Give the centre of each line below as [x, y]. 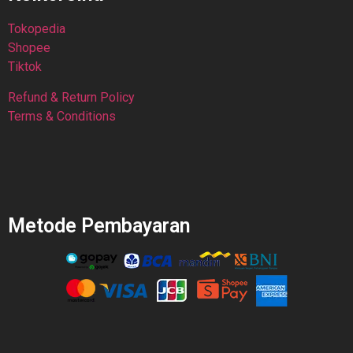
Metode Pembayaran [99, 225]
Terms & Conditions [62, 116]
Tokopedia [37, 29]
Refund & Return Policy [71, 97]
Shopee [29, 48]
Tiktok [25, 67]
